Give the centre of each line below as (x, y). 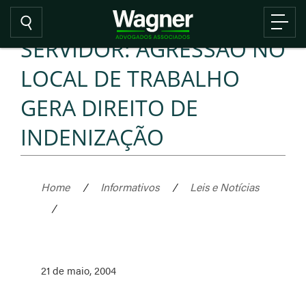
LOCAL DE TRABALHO (130, 78)
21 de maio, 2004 (79, 270)
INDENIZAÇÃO (92, 137)
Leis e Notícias (224, 187)
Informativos (130, 187)
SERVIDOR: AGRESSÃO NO (153, 49)
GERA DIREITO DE (109, 108)
